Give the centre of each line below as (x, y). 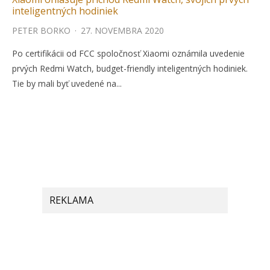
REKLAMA (71, 200)
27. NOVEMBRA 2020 (122, 30)
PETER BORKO (41, 30)
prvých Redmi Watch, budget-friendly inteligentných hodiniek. (130, 68)
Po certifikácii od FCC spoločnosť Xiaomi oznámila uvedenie (128, 53)
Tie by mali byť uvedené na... (67, 83)
